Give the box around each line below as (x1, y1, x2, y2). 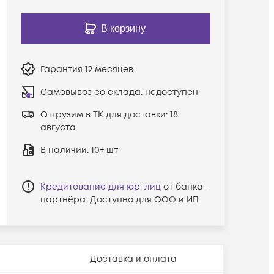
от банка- (163, 180, 207, 193)
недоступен (144, 86, 198, 98)
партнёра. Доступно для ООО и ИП (40, 193, 199, 206)
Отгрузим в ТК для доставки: (40, 108, 170, 120)
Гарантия (40, 63, 85, 75)
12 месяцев (84, 63, 133, 75)
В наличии (40, 144, 87, 156)
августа (40, 121, 76, 133)
